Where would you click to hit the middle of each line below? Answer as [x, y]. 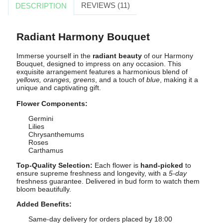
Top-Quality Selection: [54, 165]
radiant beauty [117, 56]
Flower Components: [52, 103]
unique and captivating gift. [58, 87]
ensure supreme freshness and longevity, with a [92, 173]
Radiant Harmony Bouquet [83, 37]
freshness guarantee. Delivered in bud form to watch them [108, 181]
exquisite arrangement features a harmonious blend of [102, 71]
